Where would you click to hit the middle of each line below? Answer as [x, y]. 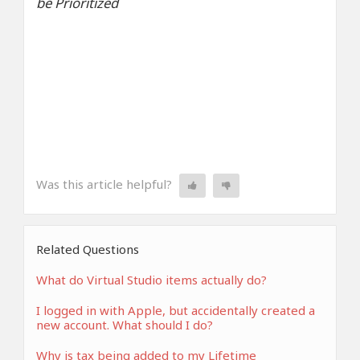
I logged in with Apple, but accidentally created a [176, 310]
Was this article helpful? [104, 184]
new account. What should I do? [125, 325]
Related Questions [88, 249]
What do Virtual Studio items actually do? [151, 280]
